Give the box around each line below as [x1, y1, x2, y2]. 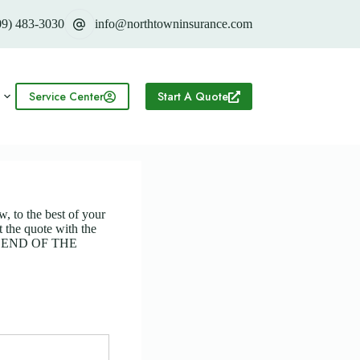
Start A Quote [157, 88, 228, 104]
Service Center [28, 88, 104, 104]
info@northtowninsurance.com [94, 17, 252, 31]
